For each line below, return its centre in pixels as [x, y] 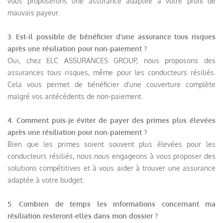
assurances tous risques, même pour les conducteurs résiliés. [111, 72]
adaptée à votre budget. [46, 180]
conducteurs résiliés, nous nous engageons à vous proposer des [111, 156]
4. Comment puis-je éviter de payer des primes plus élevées [111, 120]
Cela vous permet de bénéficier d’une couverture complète [111, 84]
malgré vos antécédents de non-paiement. [75, 96]
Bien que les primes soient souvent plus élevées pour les [111, 144]
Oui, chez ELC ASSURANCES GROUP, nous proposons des [111, 60]
